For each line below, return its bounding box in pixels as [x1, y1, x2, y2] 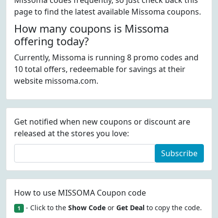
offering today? [14, 34, 89, 48]
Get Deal [116, 203, 145, 212]
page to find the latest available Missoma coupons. [14, 6, 201, 17]
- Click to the [23, 203, 68, 212]
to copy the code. [144, 203, 202, 212]
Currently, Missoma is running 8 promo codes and [14, 52, 199, 63]
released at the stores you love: [14, 128, 129, 139]
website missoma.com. [14, 75, 98, 86]
